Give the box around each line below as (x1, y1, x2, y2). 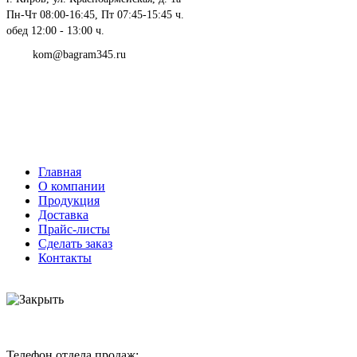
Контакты (38, 251, 92, 265)
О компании (38, 179, 105, 193)
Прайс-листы (38, 222, 110, 236)
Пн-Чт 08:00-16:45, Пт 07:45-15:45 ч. (6, 8, 184, 21)
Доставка (38, 208, 88, 222)
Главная (38, 165, 81, 178)
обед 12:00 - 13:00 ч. (6, 24, 104, 37)
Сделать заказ (38, 237, 112, 250)
